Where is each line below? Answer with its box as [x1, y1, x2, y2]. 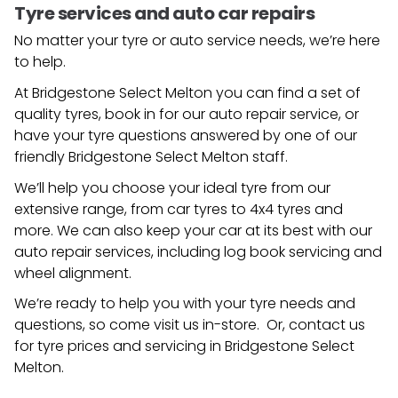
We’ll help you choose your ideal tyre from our [14, 177, 330, 198]
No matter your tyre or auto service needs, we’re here [14, 30, 380, 52]
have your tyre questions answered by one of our [14, 125, 357, 146]
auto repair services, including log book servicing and [14, 241, 382, 262]
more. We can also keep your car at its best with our [14, 219, 372, 241]
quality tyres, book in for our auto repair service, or [14, 104, 359, 124]
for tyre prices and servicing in [14, 336, 225, 357]
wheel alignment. [14, 262, 131, 283]
